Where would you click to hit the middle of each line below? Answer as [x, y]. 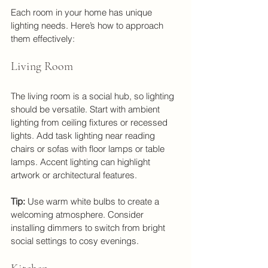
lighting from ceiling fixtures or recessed [90, 122]
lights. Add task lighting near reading [84, 135]
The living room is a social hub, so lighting [94, 96]
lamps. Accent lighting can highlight [82, 162]
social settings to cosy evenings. [75, 240]
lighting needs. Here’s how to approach [88, 25]
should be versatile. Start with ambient [86, 109]
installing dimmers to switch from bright [89, 227]
